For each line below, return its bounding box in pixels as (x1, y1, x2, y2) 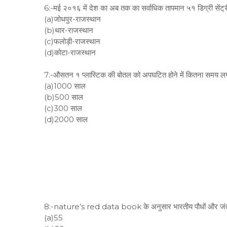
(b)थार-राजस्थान (44, 25, 93, 35)
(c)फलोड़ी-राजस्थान (44, 36, 100, 46)
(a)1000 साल (44, 81, 86, 91)
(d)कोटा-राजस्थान (44, 48, 96, 57)
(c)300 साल (44, 103, 82, 113)
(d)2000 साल (44, 115, 88, 124)
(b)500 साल (44, 92, 83, 102)
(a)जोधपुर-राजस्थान (44, 14, 101, 24)
